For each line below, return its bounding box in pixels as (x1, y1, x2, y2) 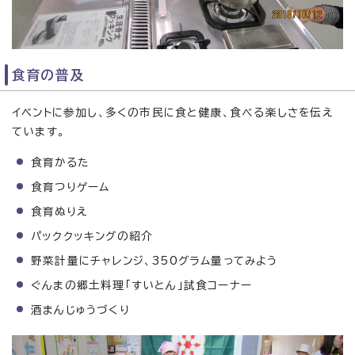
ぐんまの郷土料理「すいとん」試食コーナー (31, 279, 252, 291)
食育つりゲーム (31, 181, 110, 193)
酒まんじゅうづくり (31, 303, 130, 315)
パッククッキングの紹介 (31, 230, 154, 242)
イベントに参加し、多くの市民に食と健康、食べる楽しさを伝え (12, 106, 334, 118)
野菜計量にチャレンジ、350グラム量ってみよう (31, 254, 278, 266)
